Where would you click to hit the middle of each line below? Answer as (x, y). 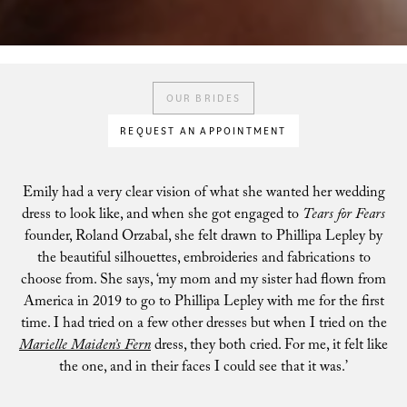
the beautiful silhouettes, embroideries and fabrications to (203, 259)
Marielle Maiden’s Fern (85, 347)
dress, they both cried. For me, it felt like (269, 347)
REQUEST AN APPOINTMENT (203, 131)
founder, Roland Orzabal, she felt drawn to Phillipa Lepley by (203, 238)
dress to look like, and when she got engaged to (162, 216)
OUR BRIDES (203, 98)
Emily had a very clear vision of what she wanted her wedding (203, 194)
